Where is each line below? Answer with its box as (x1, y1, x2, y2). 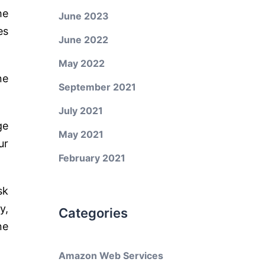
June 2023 (58, 10, 109, 22)
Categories (58, 205, 128, 221)
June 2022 (58, 34, 108, 46)
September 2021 (58, 81, 136, 93)
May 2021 (58, 128, 104, 140)
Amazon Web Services (58, 250, 163, 261)
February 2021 (58, 152, 125, 164)
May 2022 (58, 57, 105, 69)
